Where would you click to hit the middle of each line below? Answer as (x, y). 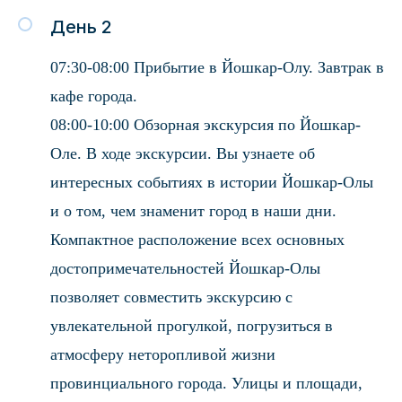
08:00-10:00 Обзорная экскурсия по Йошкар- (205, 125)
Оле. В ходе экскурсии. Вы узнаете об (183, 153)
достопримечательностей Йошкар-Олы (185, 268)
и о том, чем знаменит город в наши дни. (193, 211)
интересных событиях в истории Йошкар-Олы (212, 182)
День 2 (81, 27)
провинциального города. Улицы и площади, (206, 383)
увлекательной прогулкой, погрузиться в (192, 326)
